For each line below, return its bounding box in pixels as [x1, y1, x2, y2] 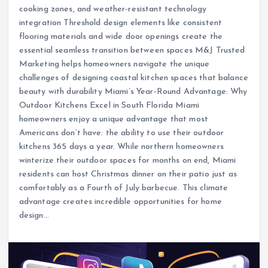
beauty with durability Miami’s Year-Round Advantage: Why [19, 87, 248, 96]
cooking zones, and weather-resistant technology [19, 4, 207, 14]
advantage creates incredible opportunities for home [19, 197, 222, 206]
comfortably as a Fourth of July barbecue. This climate [19, 183, 229, 193]
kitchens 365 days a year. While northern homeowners [19, 142, 224, 151]
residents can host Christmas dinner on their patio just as [19, 169, 237, 179]
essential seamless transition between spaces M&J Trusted [19, 45, 245, 55]
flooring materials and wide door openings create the [19, 32, 223, 41]
